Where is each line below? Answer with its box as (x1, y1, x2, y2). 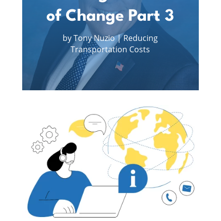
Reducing (123, 32, 158, 43)
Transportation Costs (71, 43, 150, 55)
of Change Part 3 (46, 8, 175, 25)
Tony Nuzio (74, 32, 115, 43)
